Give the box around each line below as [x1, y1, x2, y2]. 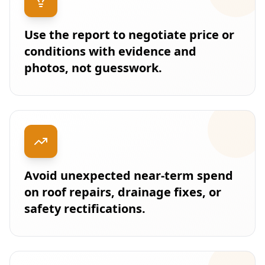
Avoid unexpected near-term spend [24, 167, 233, 183]
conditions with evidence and [24, 43, 196, 59]
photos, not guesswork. [24, 60, 162, 76]
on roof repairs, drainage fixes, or [24, 184, 221, 200]
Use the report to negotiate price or [24, 27, 234, 43]
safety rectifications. [24, 201, 146, 216]
